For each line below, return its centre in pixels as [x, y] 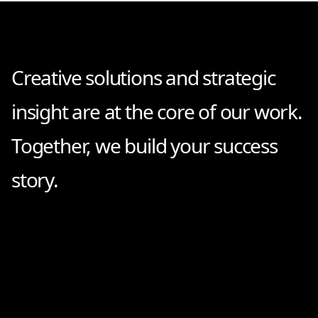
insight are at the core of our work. [157, 111]
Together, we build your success [144, 145]
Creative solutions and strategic [143, 77]
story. [35, 179]
